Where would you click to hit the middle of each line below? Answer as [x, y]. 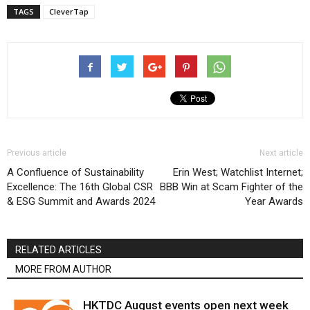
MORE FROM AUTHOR [63, 270]
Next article [281, 153]
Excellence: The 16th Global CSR [80, 187]
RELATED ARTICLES [58, 250]
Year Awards [274, 202]
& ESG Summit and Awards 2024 [81, 202]
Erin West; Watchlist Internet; [238, 173]
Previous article [37, 153]
